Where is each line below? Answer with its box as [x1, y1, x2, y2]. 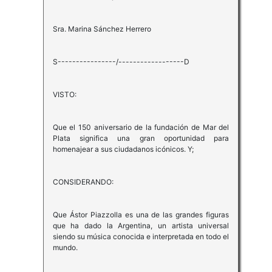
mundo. [52, 243, 78, 253]
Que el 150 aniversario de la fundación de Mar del [52, 123, 229, 132]
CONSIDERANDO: [52, 177, 114, 187]
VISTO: [52, 90, 76, 100]
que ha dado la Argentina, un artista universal [52, 221, 229, 231]
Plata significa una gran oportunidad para [52, 134, 229, 143]
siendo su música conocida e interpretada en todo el [52, 232, 229, 242]
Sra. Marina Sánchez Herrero [52, 24, 151, 34]
